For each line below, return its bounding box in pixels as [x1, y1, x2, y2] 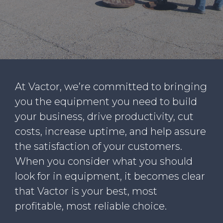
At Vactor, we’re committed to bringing [15, 80, 207, 93]
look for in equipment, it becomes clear [15, 170, 205, 182]
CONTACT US [15, 27, 77, 38]
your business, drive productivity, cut [15, 110, 194, 122]
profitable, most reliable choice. [15, 200, 167, 212]
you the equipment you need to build [15, 95, 197, 108]
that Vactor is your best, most [15, 185, 157, 197]
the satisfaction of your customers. [15, 140, 185, 152]
